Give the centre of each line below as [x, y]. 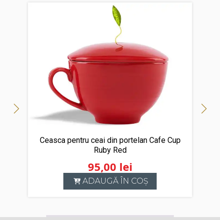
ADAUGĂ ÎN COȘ [116, 181]
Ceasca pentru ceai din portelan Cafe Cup [110, 140]
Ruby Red [110, 150]
